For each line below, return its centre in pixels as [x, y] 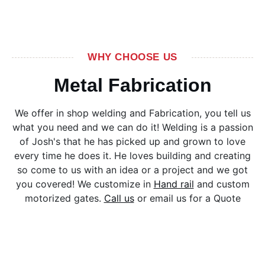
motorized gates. [64, 198]
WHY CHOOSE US [132, 57]
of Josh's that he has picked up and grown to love [132, 141]
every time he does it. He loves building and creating [132, 156]
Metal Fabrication [132, 85]
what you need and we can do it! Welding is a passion [132, 127]
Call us [119, 198]
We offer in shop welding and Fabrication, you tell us [132, 113]
